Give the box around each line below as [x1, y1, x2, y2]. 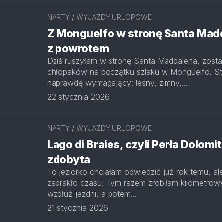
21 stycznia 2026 [47, 203, 108, 213]
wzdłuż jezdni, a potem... [47, 189, 137, 199]
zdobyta [47, 153, 90, 166]
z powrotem [47, 42, 109, 55]
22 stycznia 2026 [47, 92, 110, 102]
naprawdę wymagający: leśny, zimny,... [47, 78, 188, 88]
